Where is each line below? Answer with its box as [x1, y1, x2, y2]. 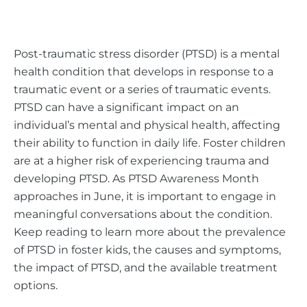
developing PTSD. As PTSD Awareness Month [14, 171, 259, 185]
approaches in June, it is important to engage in [14, 189, 276, 203]
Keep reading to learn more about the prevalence [14, 225, 286, 238]
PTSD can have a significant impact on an [14, 100, 239, 114]
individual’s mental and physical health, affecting [14, 118, 280, 132]
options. [14, 278, 58, 292]
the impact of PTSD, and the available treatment [14, 260, 278, 274]
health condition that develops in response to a [14, 64, 273, 78]
